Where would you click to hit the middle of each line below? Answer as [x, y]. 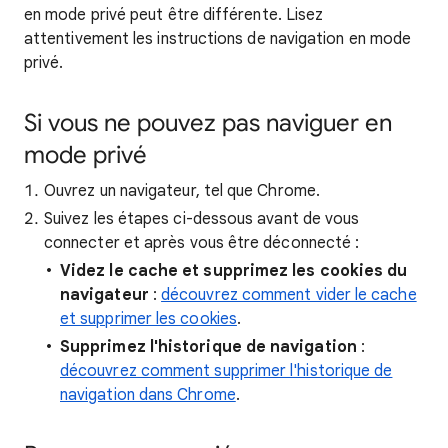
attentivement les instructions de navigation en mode [218, 39]
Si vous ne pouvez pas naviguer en [208, 123]
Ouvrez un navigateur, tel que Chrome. [182, 191]
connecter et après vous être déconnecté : [202, 243]
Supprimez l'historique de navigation [208, 347]
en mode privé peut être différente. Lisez [174, 15]
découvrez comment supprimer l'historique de [226, 371]
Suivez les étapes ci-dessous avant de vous [202, 219]
